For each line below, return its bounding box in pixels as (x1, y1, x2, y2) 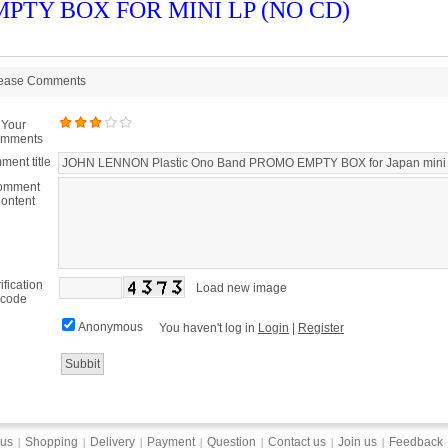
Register (298, 321, 344, 335)
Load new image (196, 281, 287, 295)
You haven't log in (159, 321, 258, 335)
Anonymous (78, 320, 149, 334)
